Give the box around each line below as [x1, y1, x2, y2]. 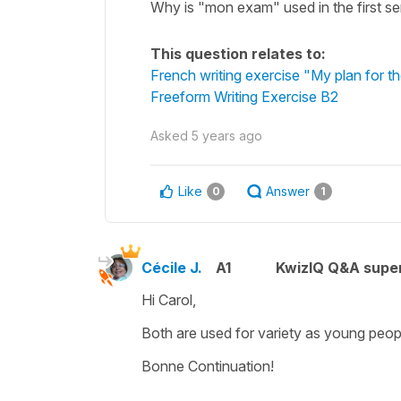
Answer [266, 183, 310, 199]
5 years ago [192, 127, 262, 143]
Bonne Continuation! [141, 356, 274, 375]
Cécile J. [141, 258, 202, 277]
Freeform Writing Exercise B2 [150, 87, 338, 106]
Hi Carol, [141, 290, 196, 309]
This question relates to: [150, 44, 326, 63]
